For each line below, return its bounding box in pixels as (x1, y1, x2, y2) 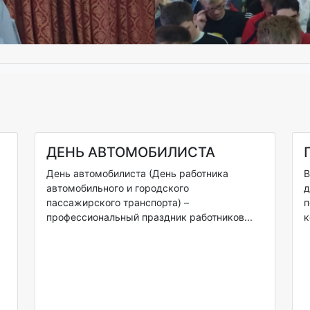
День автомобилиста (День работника (46, 167, 229, 180)
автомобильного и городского (46, 182, 190, 194)
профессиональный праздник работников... (46, 211, 253, 224)
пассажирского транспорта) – (46, 197, 190, 209)
